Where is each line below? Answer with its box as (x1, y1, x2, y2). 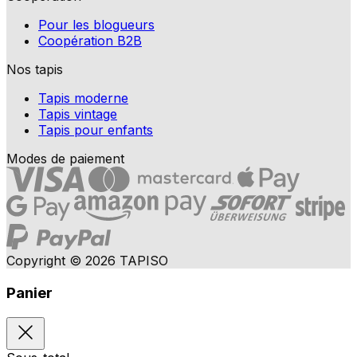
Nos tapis (6, 61, 63, 78)
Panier (6, 284, 53, 303)
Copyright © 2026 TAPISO (6, 253, 168, 269)
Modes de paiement (6, 151, 124, 167)
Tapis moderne (38, 90, 128, 107)
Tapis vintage (38, 106, 117, 123)
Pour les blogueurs (38, 17, 155, 33)
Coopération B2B (38, 33, 142, 49)
